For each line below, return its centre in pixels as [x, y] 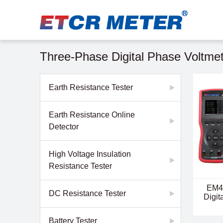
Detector [64, 127]
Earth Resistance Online [92, 115]
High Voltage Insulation [90, 154]
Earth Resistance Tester [91, 87]
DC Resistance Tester [87, 193]
